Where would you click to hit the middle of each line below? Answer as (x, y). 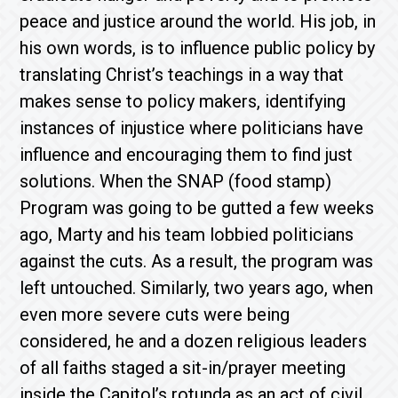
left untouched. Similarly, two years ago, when (197, 288)
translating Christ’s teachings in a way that (182, 75)
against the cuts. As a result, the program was (197, 261)
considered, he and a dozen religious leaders (194, 341)
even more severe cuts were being (155, 314)
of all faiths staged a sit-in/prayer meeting (183, 368)
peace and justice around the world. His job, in (198, 21)
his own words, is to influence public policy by (198, 48)
